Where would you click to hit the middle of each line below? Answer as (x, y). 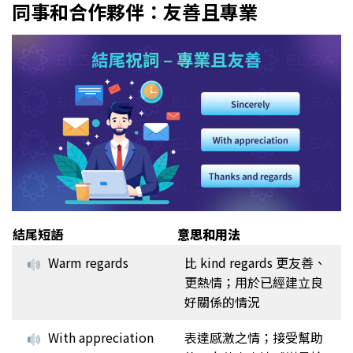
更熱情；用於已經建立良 (254, 282)
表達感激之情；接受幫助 (254, 338)
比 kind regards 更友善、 (255, 263)
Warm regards (89, 263)
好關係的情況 (222, 302)
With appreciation (101, 338)
